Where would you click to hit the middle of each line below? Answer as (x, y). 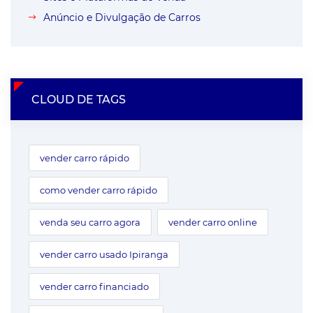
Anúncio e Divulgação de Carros (122, 17)
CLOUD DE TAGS (79, 99)
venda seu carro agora (90, 222)
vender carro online (213, 222)
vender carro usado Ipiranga (104, 254)
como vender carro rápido (99, 190)
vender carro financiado (94, 286)
